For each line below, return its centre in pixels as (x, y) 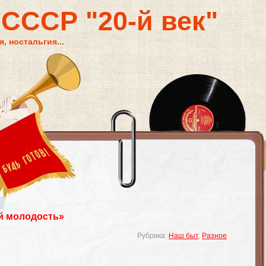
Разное (214, 236)
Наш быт (183, 236)
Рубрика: (153, 236)
